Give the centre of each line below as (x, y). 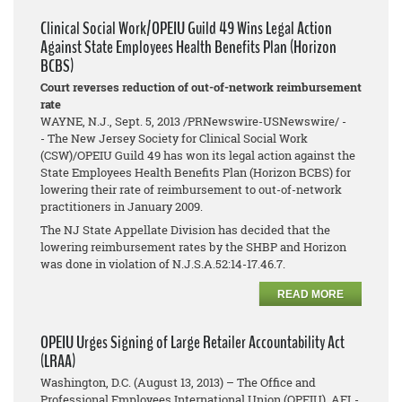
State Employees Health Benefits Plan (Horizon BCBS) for (196, 172)
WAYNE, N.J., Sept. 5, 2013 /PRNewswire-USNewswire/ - (193, 121)
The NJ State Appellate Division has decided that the (185, 229)
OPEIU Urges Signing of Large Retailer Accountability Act (192, 342)
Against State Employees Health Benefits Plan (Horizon (188, 47)
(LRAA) (58, 361)
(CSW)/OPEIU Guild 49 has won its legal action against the (198, 155)
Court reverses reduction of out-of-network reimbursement (201, 87)
